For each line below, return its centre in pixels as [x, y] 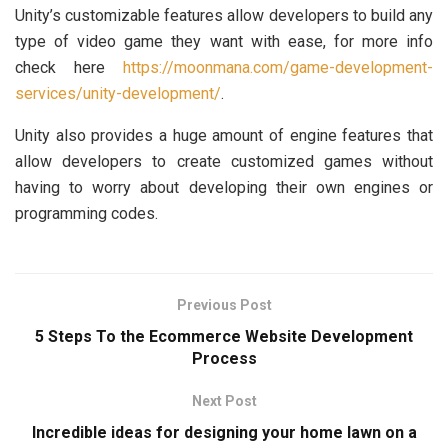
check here [69, 68]
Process [224, 359]
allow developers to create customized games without [224, 162]
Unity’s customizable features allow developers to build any [224, 16]
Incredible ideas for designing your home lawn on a [224, 433]
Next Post [224, 401]
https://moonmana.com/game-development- [278, 68]
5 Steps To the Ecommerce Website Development [224, 337]
